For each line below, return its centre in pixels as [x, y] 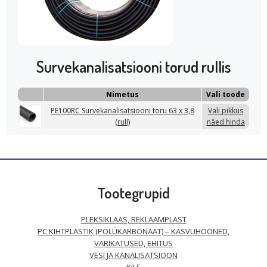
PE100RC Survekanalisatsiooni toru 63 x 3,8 [122, 111]
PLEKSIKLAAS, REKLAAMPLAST [133, 219]
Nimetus [122, 94]
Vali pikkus [226, 111]
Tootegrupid [133, 193]
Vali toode [226, 94]
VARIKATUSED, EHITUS [133, 243]
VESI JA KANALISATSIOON [133, 255]
